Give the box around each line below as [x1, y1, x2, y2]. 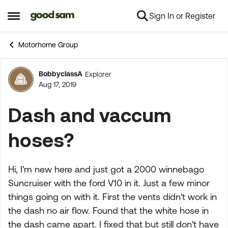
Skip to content [38, 12, 93, 21]
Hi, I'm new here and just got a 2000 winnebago [8, 164, 204, 175]
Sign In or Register [149, 11, 215, 20]
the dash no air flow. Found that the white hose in [8, 205, 209, 216]
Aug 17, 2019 [39, 80, 76, 89]
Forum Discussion [2, 72, 193, 98]
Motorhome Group [18, 41, 78, 49]
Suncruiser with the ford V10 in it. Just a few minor [8, 178, 210, 188]
